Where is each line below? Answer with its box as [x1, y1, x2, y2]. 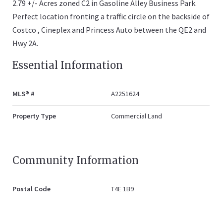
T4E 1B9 [111, 184, 134, 194]
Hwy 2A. [12, 38, 38, 49]
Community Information [12, 154, 139, 167]
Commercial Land [111, 111, 162, 121]
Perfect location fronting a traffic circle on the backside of [12, 11, 210, 22]
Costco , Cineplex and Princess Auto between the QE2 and [12, 25, 206, 35]
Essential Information [12, 59, 123, 72]
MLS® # [12, 89, 35, 99]
